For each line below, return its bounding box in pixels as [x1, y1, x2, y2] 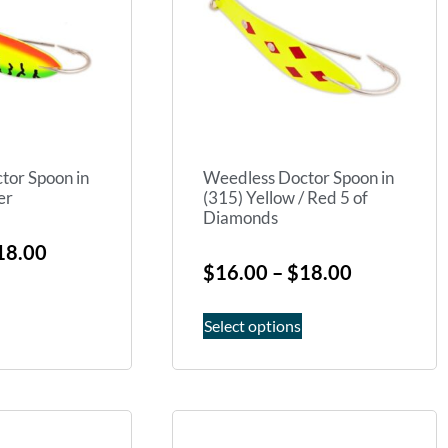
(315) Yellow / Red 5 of [203, 187, 368, 209]
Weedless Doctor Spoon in [203, 167, 394, 189]
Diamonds [203, 207, 278, 229]
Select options [204, 315, 301, 335]
